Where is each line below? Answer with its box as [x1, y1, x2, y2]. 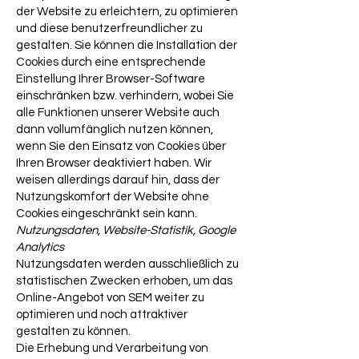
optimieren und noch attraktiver [16, 309, 188, 321]
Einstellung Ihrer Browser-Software [16, 73, 205, 85]
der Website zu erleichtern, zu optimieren [16, 6, 238, 18]
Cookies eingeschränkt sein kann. [16, 208, 197, 220]
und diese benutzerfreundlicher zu [16, 22, 203, 34]
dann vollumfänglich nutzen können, [16, 123, 213, 135]
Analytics [16, 241, 64, 253]
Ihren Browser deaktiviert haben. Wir [16, 157, 212, 169]
